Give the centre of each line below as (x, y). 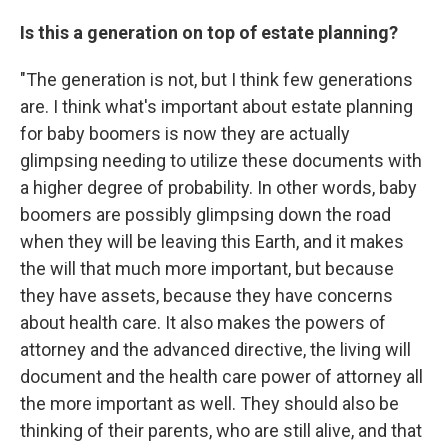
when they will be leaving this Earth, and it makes (212, 242)
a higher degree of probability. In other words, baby (218, 188)
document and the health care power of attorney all (221, 377)
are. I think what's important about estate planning (216, 107)
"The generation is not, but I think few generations (216, 80)
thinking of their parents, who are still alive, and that (221, 431)
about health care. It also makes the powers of (203, 323)
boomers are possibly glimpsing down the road (205, 215)
